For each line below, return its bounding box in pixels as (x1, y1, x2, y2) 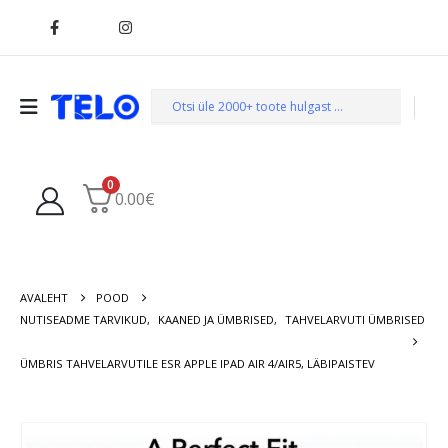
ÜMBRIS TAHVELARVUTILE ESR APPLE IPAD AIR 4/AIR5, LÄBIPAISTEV (20, 355, 375, 371)
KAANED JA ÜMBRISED (158, 311, 274, 327)
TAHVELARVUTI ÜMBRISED (285, 311, 425, 327)
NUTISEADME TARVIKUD (20, 311, 147, 327)
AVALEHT (20, 289, 68, 305)
